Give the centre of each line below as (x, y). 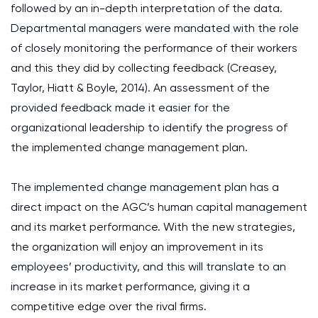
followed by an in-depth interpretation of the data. (147, 8)
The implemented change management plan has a (145, 187)
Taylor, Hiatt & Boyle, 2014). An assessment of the (140, 88)
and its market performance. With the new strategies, (153, 227)
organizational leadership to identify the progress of (149, 127)
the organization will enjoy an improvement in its (137, 247)
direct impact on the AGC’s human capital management (159, 207)
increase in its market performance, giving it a (130, 286)
